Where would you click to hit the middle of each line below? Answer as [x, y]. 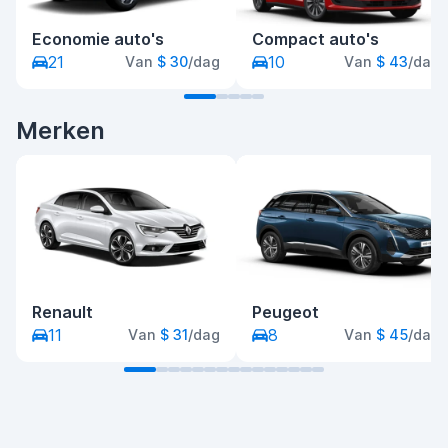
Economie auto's [98, 39]
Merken [60, 131]
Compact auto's [315, 39]
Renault [62, 312]
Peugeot [285, 312]
